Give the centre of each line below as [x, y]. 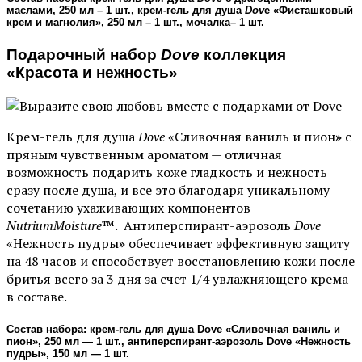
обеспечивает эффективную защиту [238, 244]
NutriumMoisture [54, 226]
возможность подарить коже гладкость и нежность [167, 173]
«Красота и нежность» [92, 73]
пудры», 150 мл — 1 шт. [68, 354]
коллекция [243, 55]
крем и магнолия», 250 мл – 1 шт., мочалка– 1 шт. [135, 23]
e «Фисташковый [309, 11]
